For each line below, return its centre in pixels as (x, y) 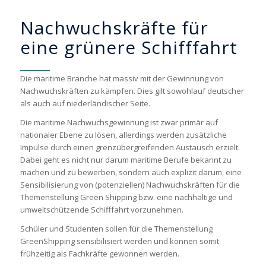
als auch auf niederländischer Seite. (85, 104)
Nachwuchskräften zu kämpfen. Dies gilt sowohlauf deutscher (132, 91)
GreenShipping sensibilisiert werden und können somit (119, 241)
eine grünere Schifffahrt (129, 47)
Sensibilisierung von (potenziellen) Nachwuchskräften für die (130, 185)
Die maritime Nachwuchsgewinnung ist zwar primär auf (119, 123)
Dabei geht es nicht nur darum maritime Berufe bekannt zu (126, 160)
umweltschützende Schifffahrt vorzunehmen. (102, 210)
